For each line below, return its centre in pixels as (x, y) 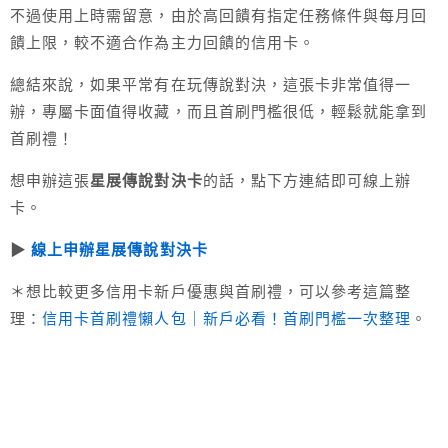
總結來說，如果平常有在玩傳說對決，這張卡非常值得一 (211, 84)
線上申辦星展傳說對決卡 (119, 249)
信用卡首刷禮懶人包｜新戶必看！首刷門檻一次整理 (227, 318)
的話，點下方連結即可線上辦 (307, 180)
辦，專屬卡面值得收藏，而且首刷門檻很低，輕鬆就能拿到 (219, 111)
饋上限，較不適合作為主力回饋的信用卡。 (162, 42)
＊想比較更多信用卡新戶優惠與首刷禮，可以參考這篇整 (211, 291)
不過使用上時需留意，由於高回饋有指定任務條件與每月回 (219, 15)
